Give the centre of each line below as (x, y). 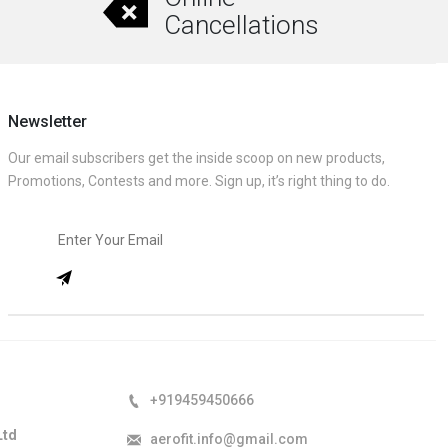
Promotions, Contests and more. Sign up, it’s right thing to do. (199, 180)
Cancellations (241, 24)
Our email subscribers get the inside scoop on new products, (196, 157)
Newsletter (47, 121)
